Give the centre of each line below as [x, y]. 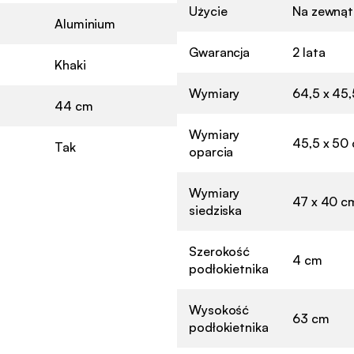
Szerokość [220, 251]
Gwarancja [220, 52]
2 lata [309, 52]
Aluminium [85, 23]
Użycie [208, 11]
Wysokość [219, 309]
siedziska [216, 210]
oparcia [211, 151]
